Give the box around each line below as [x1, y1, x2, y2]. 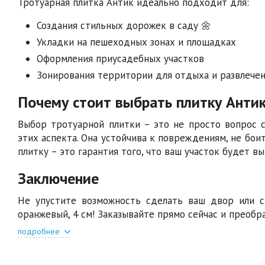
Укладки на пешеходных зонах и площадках [37, 35, 236, 49]
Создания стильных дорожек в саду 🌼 [37, 18, 211, 32]
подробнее [18, 225, 62, 237]
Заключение [18, 168, 99, 188]
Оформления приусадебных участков [37, 51, 204, 65]
